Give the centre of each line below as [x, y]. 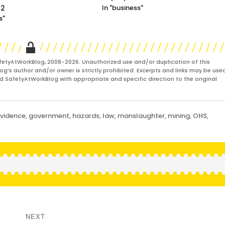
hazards [86, 116]
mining [179, 116]
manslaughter [141, 116]
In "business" [123, 8]
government [49, 116]
